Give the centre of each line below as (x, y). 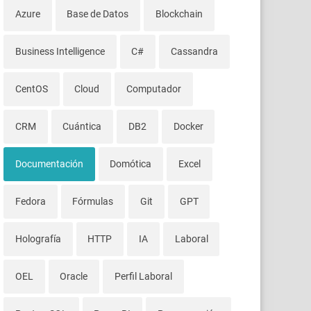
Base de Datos (98, 14)
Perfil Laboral (143, 277)
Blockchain (179, 14)
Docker (188, 127)
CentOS (31, 89)
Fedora (30, 202)
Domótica (131, 164)
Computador (153, 89)
